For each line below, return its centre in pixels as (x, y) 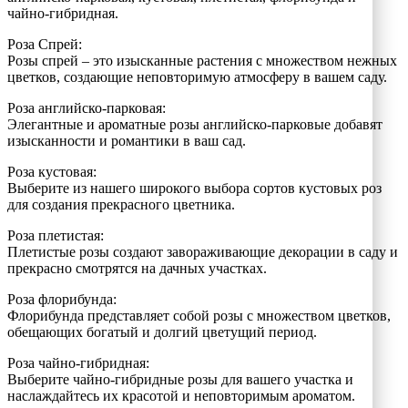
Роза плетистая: (56, 235)
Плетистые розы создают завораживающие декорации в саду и (203, 251)
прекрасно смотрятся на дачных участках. (137, 268)
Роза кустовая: (52, 171)
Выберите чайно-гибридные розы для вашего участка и (180, 379)
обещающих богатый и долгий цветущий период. (162, 331)
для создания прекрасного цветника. (121, 204)
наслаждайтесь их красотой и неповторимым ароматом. (181, 395)
